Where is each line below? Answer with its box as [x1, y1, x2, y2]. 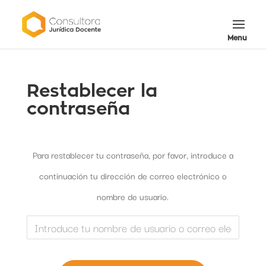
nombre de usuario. [97, 189, 169, 203]
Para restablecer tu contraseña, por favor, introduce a [32, 148, 233, 161]
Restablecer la [26, 82, 157, 100]
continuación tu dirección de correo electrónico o [39, 169, 227, 182]
